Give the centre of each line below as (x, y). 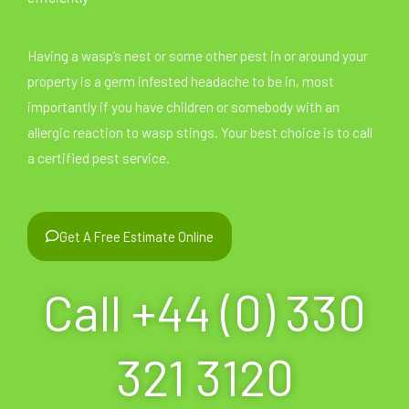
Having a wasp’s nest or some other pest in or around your (198, 55)
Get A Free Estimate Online (136, 236)
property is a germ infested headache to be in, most (181, 80)
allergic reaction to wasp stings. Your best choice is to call (200, 131)
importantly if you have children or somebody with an (184, 106)
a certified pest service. (99, 157)
